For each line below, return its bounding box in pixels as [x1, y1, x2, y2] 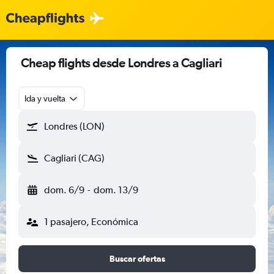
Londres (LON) [44, 120, 105, 132]
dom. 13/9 [93, 184, 138, 196]
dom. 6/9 [44, 184, 84, 196]
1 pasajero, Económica [44, 216, 138, 228]
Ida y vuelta [24, 94, 65, 103]
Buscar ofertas [109, 254, 165, 264]
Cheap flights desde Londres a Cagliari [21, 56, 222, 70]
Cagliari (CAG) [44, 152, 105, 164]
